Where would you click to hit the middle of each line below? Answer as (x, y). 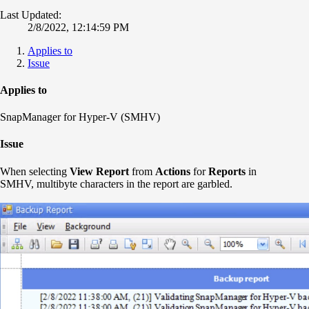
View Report (99, 171)
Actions (173, 171)
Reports (227, 171)
